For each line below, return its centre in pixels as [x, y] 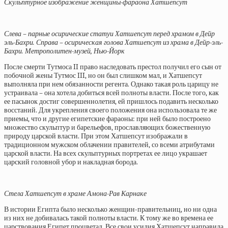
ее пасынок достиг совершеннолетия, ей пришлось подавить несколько [111, 102]
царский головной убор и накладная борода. [71, 162]
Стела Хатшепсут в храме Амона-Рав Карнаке [75, 194]
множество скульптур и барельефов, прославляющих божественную [107, 128]
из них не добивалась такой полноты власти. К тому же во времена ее [109, 218]
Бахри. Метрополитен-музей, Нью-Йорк [64, 51]
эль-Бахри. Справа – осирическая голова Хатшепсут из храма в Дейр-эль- [113, 43]
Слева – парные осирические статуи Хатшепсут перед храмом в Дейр [109, 34]
